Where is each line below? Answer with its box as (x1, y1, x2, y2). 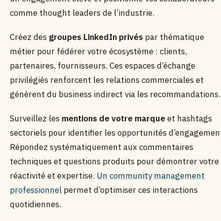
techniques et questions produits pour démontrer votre (10, 156, 219, 167)
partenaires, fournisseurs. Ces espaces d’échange (10, 60, 195, 71)
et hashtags (165, 113, 212, 124)
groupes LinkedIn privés (49, 32, 143, 42)
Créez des (10, 32, 49, 42)
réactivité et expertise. (10, 170, 97, 181)
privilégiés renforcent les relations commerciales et (10, 74, 204, 85)
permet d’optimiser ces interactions (62, 184, 198, 195)
